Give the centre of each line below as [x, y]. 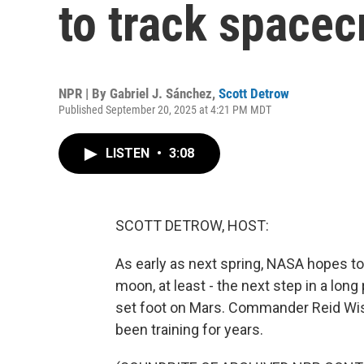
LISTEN [129, 153]
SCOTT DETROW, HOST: [192, 225]
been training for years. [189, 329]
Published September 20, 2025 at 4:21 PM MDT [165, 110]
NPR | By [84, 93]
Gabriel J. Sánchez [161, 93]
